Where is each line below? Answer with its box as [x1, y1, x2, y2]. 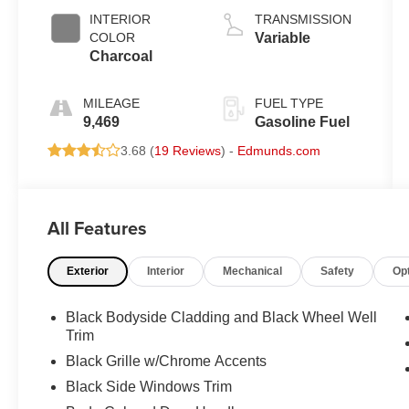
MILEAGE [83, 96, 141, 111]
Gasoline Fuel [254, 114, 350, 131]
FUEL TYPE [254, 96, 323, 111]
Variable [254, 30, 310, 47]
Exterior [67, 265, 110, 278]
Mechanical [223, 265, 283, 278]
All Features [47, 215, 147, 242]
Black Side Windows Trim [66, 379, 233, 395]
